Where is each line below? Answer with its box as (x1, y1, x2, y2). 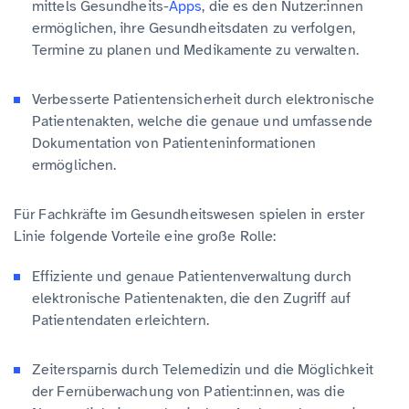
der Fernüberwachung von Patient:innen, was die (32, 382, 345, 401)
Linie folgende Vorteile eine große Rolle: (14, 226, 277, 246)
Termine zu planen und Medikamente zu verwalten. (32, 40, 359, 59)
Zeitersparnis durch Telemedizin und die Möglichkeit (32, 360, 374, 379)
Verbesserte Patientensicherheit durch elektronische (32, 89, 375, 109)
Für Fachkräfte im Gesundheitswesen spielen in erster (14, 204, 365, 224)
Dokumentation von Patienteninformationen (32, 133, 317, 152)
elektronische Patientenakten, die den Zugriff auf (32, 288, 351, 308)
